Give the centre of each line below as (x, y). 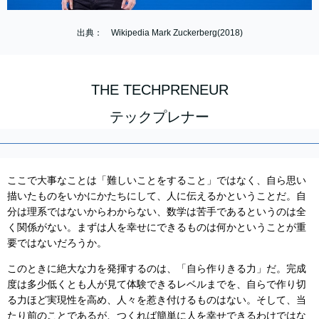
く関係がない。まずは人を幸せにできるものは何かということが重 (157, 227)
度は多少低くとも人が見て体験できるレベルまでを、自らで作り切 (157, 284)
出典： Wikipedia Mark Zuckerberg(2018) (159, 32)
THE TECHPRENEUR (159, 89)
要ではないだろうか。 (57, 242)
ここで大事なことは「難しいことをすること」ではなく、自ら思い (157, 180)
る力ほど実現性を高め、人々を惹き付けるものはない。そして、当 (157, 299)
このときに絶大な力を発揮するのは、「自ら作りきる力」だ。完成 (157, 268)
